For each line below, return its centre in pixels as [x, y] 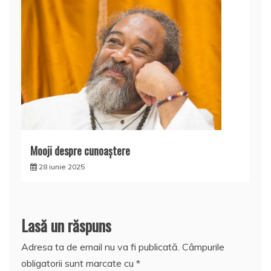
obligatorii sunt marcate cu [79, 263]
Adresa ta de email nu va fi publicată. [100, 247]
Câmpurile [203, 247]
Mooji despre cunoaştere [80, 150]
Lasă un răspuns [66, 225]
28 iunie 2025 [62, 166]
